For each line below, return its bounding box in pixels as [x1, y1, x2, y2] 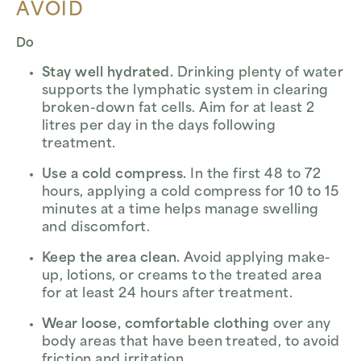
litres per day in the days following [42, 120, 276, 134]
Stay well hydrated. [42, 67, 174, 81]
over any [269, 318, 331, 332]
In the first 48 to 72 [186, 168, 322, 182]
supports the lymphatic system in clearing [42, 85, 329, 98]
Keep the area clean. [42, 252, 180, 266]
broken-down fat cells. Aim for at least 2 [42, 102, 315, 116]
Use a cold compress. [42, 168, 187, 182]
